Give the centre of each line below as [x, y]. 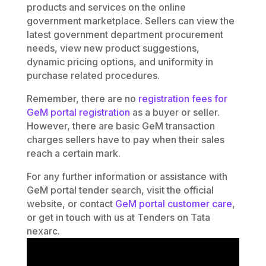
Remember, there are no [82, 98]
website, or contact [71, 203]
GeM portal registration [78, 112]
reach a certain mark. [73, 153]
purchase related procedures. [93, 75]
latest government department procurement [125, 34]
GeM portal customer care [173, 203]
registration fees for [183, 98]
